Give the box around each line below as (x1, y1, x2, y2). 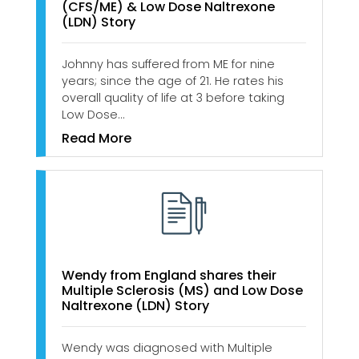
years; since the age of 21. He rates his (62, 73, 284, 90)
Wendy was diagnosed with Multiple (62, 339, 272, 356)
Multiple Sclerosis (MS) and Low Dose (62, 280, 303, 300)
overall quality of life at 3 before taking (62, 90, 284, 107)
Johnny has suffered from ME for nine (62, 56, 275, 73)
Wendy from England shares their (62, 265, 276, 284)
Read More (62, 129, 131, 148)
